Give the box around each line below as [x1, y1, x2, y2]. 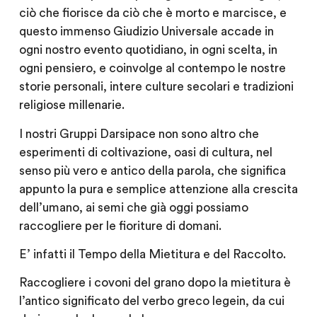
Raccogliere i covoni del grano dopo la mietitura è [18, 277, 291, 289]
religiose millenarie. [18, 99, 125, 112]
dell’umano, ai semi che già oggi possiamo [18, 201, 248, 214]
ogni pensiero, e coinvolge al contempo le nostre [18, 62, 286, 75]
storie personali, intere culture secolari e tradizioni [18, 81, 294, 93]
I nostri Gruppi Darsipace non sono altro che [18, 127, 259, 140]
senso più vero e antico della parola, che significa [18, 164, 286, 177]
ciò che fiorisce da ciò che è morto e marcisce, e [18, 7, 287, 20]
